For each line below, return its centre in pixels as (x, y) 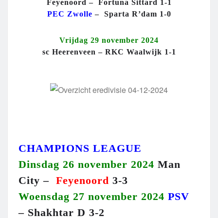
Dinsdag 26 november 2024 (86, 164)
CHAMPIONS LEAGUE (80, 148)
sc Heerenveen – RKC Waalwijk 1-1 (109, 52)
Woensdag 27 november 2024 (91, 197)
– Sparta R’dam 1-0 (132, 14)
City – (37, 181)
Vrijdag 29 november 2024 (109, 40)
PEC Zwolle (70, 14)
